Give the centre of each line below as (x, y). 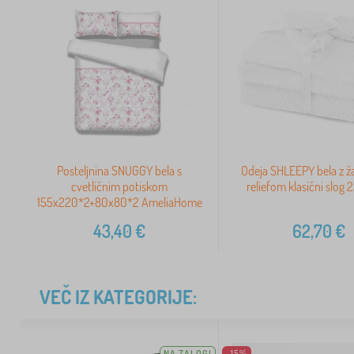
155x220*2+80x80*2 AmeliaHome (119, 202)
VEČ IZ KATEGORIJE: (118, 296)
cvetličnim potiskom (120, 186)
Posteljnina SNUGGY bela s (120, 170)
